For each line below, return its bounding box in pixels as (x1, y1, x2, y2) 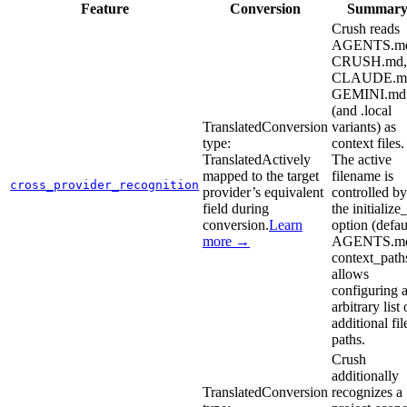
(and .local (332, 102, 392, 118)
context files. (332, 134, 404, 151)
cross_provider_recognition (10, 177, 199, 192)
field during (203, 200, 269, 216)
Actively (262, 151, 311, 167)
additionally (332, 367, 399, 383)
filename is (332, 167, 393, 184)
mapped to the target (203, 167, 319, 184)
